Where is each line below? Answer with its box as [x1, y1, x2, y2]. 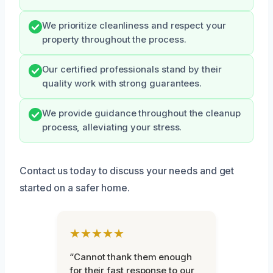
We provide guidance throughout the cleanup [42, 108, 241, 119]
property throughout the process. [42, 34, 186, 46]
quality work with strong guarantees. [42, 78, 202, 90]
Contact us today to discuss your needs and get [19, 165, 235, 177]
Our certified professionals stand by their [42, 64, 222, 76]
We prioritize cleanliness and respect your [42, 20, 226, 32]
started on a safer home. [19, 182, 130, 194]
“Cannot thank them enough [69, 251, 192, 263]
